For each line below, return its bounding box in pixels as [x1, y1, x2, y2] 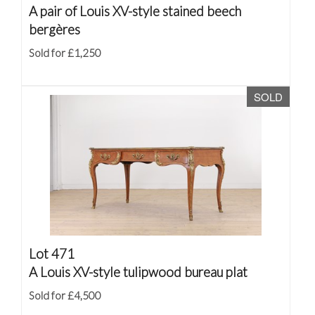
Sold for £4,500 [29, 289, 101, 302]
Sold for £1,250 [29, 46, 101, 59]
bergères [29, 21, 80, 37]
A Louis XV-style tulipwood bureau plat [29, 264, 247, 280]
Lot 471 [29, 245, 75, 262]
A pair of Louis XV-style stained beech [29, 3, 241, 19]
